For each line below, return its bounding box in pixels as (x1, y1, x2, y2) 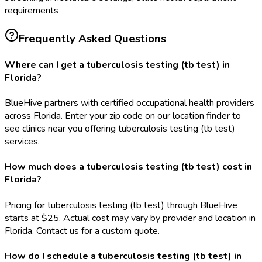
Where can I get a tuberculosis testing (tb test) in (5, 58, 230, 71)
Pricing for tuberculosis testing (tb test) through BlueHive (5, 198, 237, 212)
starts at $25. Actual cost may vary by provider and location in (5, 211, 256, 225)
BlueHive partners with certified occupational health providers (5, 96, 254, 110)
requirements (5, 4, 58, 17)
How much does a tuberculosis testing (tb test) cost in (5, 160, 252, 174)
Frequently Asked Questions (19, 30, 166, 46)
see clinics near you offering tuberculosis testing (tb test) (5, 122, 235, 136)
